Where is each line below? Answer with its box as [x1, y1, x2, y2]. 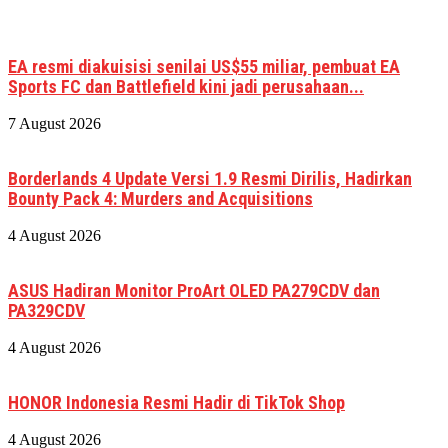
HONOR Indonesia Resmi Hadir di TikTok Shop [8, 392, 345, 414]
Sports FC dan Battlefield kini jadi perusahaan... [8, 76, 364, 98]
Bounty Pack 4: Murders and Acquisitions [8, 188, 313, 210]
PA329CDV [8, 300, 85, 322]
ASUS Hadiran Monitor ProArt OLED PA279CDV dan [8, 280, 380, 302]
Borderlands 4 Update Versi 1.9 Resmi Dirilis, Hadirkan [8, 168, 412, 190]
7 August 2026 [8, 115, 101, 133]
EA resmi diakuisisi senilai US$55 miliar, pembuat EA [8, 56, 400, 78]
